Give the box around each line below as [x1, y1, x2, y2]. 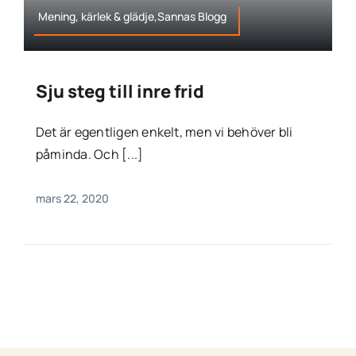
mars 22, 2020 [35, 191, 109, 207]
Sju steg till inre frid [35, 79, 204, 104]
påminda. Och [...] [35, 145, 144, 164]
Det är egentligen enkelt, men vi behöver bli [35, 123, 293, 141]
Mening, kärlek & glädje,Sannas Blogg [38, 9, 227, 25]
